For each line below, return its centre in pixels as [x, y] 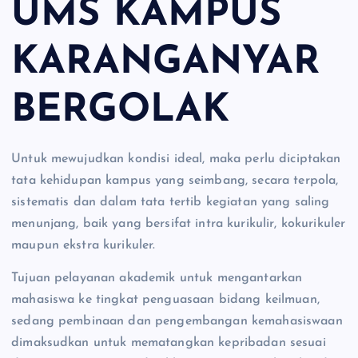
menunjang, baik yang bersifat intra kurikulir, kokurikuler [179, 224]
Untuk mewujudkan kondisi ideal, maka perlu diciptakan [176, 159]
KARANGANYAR [166, 63]
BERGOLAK [121, 111]
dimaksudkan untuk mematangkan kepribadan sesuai [169, 343]
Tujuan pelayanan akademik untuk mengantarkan [157, 278]
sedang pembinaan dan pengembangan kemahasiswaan [177, 322]
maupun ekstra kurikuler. [84, 246]
